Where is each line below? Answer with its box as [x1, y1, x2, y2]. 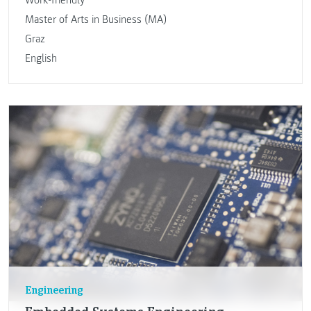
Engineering [24, 282, 83, 297]
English [24, 51, 57, 65]
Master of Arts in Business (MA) [24, 12, 167, 26]
